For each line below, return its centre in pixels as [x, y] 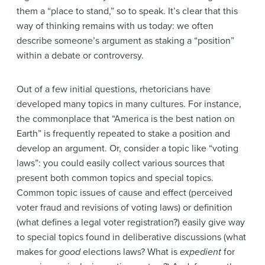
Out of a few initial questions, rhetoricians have [114, 90]
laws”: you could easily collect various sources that [121, 164]
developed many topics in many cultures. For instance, [129, 104]
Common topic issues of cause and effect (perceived [125, 193]
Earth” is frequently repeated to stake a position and [123, 134]
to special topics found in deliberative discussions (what [131, 237]
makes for [38, 252]
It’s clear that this [203, 12]
